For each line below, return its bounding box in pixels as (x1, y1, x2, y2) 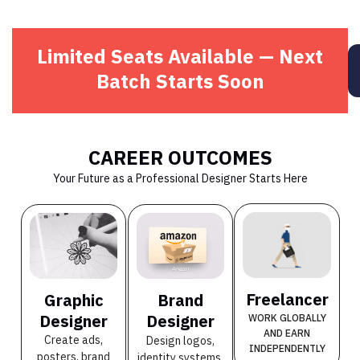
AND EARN (264, 327, 311, 340)
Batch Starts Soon (96, 68, 264, 95)
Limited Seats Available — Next (37, 43, 323, 70)
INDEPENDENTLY (248, 342, 325, 355)
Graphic (43, 288, 104, 311)
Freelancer (245, 288, 329, 311)
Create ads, (44, 332, 104, 347)
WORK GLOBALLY (247, 312, 326, 325)
